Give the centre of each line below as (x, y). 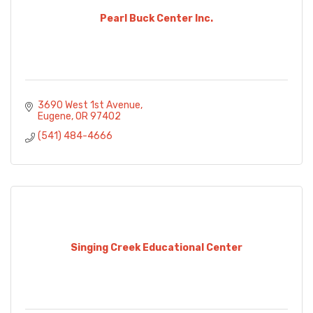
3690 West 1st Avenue (89, 105)
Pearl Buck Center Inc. (156, 18)
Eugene (54, 117)
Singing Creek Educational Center (156, 247)
